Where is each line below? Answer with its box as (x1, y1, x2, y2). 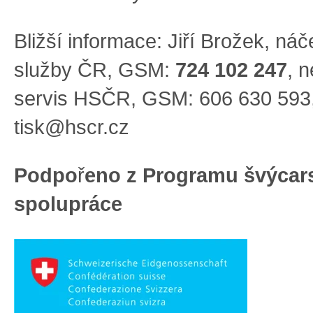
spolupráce (14, 193, 122, 216)
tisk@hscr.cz (14, 115, 129, 138)
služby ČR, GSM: (14, 58, 175, 81)
